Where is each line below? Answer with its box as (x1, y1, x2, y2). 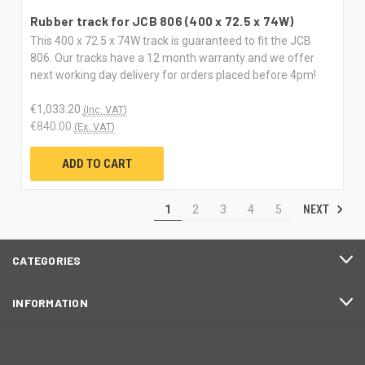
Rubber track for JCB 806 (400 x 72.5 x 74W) (29, 13, 294, 29)
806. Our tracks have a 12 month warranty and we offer (29, 51, 314, 64)
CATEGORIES (12, 253, 81, 267)
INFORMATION (12, 295, 88, 310)
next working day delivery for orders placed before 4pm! (29, 68, 316, 81)
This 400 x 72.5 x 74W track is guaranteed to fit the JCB (29, 33, 311, 47)
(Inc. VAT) (82, 103, 127, 116)
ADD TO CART (61, 156, 132, 171)
